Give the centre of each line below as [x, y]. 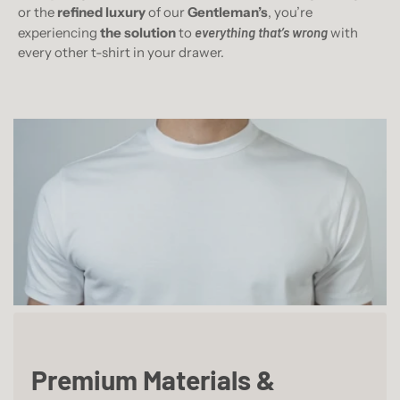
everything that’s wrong [261, 33]
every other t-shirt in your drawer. [121, 53]
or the [37, 12]
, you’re [290, 12]
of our [167, 12]
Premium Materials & [153, 380]
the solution [138, 33]
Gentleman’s [228, 12]
